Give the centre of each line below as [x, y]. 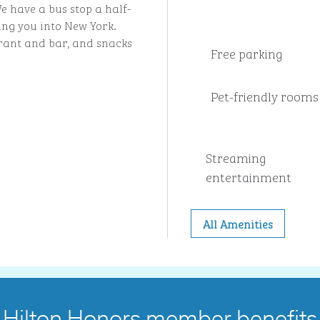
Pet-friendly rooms [264, 96]
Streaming [236, 157]
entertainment [249, 176]
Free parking [246, 53]
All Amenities [237, 224]
